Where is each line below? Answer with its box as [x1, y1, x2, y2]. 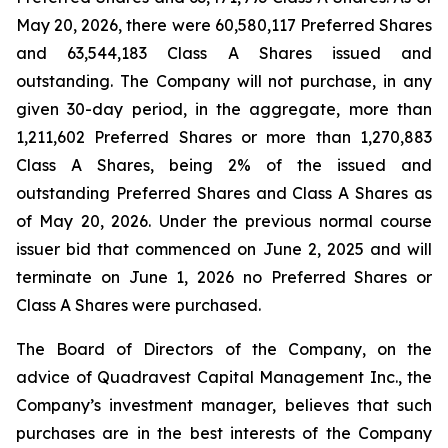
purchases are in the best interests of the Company [16, 423, 432, 443]
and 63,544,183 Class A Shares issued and [16, 43, 432, 63]
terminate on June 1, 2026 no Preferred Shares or [16, 267, 432, 287]
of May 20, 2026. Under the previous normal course [16, 211, 432, 231]
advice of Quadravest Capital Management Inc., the [16, 367, 432, 387]
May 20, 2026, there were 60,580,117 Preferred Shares [16, 15, 432, 35]
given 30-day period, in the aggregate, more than [16, 99, 432, 119]
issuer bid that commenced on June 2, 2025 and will [16, 239, 432, 259]
